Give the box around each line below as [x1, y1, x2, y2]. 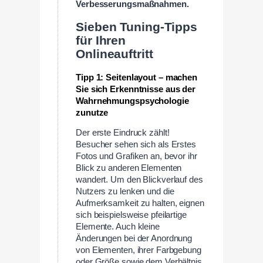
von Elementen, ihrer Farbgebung [76, 245, 201, 255]
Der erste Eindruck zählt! [76, 128, 170, 138]
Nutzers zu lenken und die [76, 187, 174, 197]
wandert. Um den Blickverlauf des [76, 175, 203, 185]
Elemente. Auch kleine [76, 222, 160, 232]
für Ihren [76, 33, 126, 48]
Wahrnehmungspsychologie [76, 96, 189, 106]
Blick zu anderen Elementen [76, 163, 182, 173]
